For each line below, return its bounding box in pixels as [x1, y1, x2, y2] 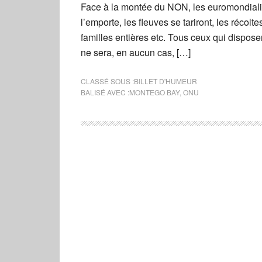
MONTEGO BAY [129, 87, 180, 97]
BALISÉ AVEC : [81, 87, 129, 97]
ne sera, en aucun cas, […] [81, 46, 191, 59]
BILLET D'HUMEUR [134, 76, 197, 86]
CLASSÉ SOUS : [81, 76, 134, 86]
